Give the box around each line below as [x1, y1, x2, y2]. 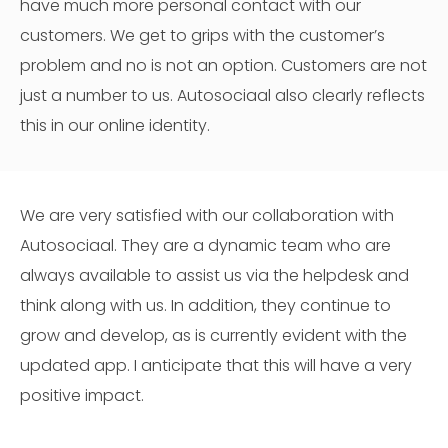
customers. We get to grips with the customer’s [20, 24, 385, 47]
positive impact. [20, 384, 144, 407]
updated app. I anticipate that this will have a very [20, 354, 412, 377]
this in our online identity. [20, 114, 210, 137]
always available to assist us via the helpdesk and [20, 264, 409, 287]
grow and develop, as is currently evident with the [20, 324, 407, 347]
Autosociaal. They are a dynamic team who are [20, 234, 391, 257]
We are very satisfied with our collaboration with [20, 204, 394, 227]
